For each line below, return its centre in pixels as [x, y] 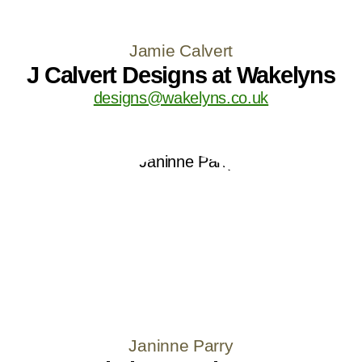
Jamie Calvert [181, 50]
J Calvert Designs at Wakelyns [181, 74]
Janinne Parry [181, 345]
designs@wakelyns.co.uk [181, 97]
